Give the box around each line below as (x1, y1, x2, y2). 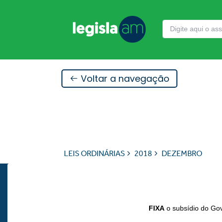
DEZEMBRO (161, 149, 202, 158)
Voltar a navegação (78, 72, 169, 85)
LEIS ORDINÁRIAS (63, 149, 125, 158)
